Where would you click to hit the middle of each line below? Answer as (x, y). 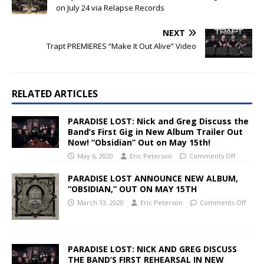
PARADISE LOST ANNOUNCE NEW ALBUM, (153, 178)
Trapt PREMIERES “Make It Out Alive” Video (121, 46)
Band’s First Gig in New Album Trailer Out (155, 131)
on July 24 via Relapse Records (110, 7)
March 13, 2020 (100, 202)
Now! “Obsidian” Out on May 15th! (139, 142)
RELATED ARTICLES (55, 93)
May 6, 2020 (95, 156)
